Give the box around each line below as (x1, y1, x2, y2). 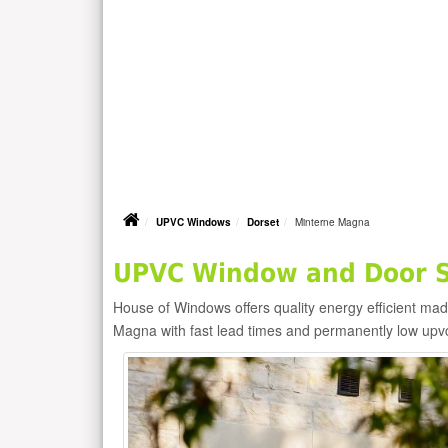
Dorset (247, 215, 279, 230)
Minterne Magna (295, 215, 370, 230)
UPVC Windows (156, 215, 231, 230)
